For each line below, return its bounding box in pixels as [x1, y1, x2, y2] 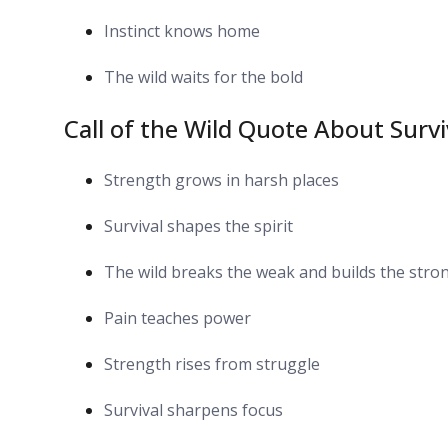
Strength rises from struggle [104, 352, 320, 375]
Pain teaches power [104, 306, 251, 329]
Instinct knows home [104, 19, 260, 42]
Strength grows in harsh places [104, 168, 339, 191]
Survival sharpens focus [104, 398, 283, 421]
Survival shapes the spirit [104, 214, 293, 237]
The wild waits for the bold [104, 65, 303, 88]
